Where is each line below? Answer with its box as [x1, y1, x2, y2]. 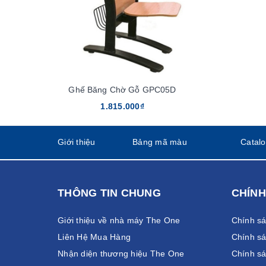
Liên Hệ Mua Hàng [58, 232, 131, 242]
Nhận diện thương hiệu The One [58, 249, 185, 259]
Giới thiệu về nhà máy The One [58, 216, 180, 226]
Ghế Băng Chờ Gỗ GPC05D [68, 85, 176, 95]
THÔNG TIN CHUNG [58, 187, 161, 199]
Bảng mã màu [132, 137, 187, 147]
